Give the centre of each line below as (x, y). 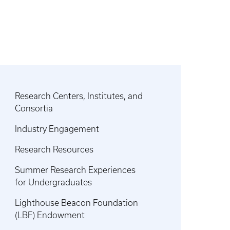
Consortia (34, 108)
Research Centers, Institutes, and (79, 96)
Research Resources (54, 149)
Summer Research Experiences (75, 170)
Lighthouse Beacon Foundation (77, 203)
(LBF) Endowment (50, 215)
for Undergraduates (54, 182)
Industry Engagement (57, 129)
